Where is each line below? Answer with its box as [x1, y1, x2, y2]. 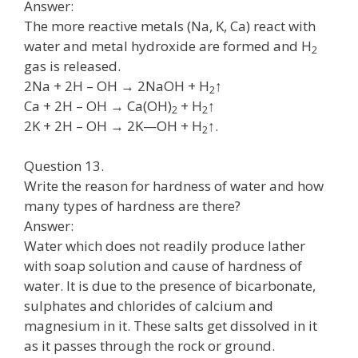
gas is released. [24, 56, 121, 75]
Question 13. [24, 157, 104, 175]
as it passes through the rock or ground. [24, 336, 275, 355]
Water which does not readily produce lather [24, 237, 305, 255]
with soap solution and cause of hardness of [24, 257, 302, 275]
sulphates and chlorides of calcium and [24, 296, 273, 315]
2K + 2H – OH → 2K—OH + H [24, 116, 202, 135]
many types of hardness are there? [24, 197, 241, 215]
